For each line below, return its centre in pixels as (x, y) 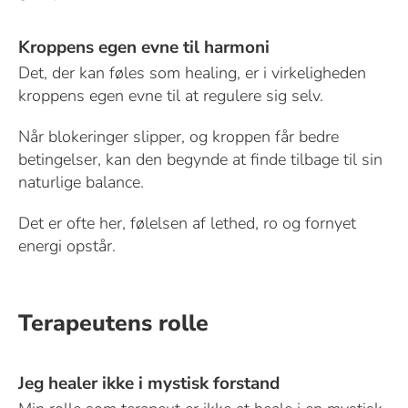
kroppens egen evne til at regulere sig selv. (170, 95)
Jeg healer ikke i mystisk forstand (148, 383)
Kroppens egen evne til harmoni (143, 47)
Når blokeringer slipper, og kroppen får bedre (178, 136)
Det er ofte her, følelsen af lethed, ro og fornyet (187, 223)
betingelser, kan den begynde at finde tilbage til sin (200, 159)
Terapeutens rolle (113, 323)
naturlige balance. (81, 182)
